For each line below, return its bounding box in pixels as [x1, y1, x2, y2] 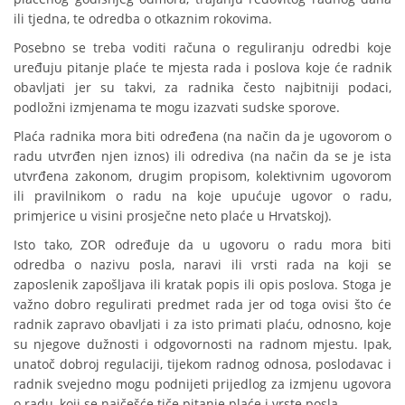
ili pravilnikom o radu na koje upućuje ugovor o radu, [14, 187, 391, 205]
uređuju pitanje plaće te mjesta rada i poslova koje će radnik [14, 59, 391, 77]
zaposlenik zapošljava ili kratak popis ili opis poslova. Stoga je [14, 276, 391, 294]
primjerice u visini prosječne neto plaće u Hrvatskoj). [14, 207, 332, 225]
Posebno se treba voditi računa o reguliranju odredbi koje [14, 39, 391, 57]
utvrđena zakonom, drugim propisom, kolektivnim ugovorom [14, 167, 391, 185]
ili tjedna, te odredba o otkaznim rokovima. [14, 10, 272, 28]
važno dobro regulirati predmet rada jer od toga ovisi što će [14, 296, 391, 314]
